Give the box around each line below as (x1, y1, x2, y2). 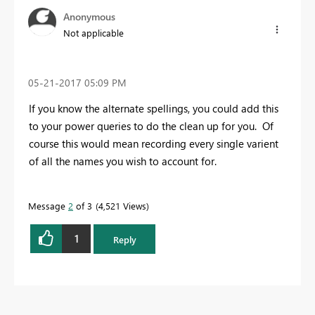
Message (28, 199, 68, 212)
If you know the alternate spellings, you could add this (29, 101, 278, 115)
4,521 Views (98, 199, 146, 212)
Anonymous (63, 9, 115, 23)
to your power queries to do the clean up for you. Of (29, 118, 274, 133)
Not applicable (63, 26, 124, 39)
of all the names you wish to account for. (29, 153, 217, 168)
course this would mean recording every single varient (29, 136, 278, 150)
